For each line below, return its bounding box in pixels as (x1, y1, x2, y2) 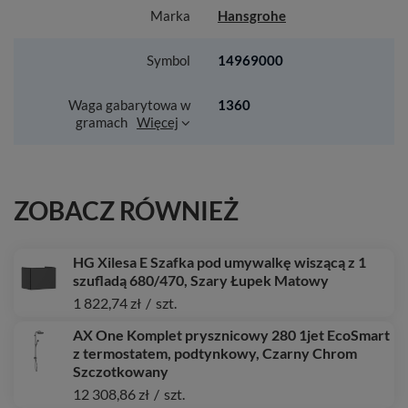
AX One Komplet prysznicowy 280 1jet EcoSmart (73, 326, 390, 343)
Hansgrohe (218, 7, 286, 24)
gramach (76, 114, 127, 130)
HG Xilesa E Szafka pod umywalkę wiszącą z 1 (73, 253, 366, 270)
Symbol (147, 52, 190, 68)
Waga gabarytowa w (68, 97, 190, 113)
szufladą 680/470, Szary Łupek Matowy (73, 271, 329, 289)
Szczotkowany (73, 362, 168, 380)
